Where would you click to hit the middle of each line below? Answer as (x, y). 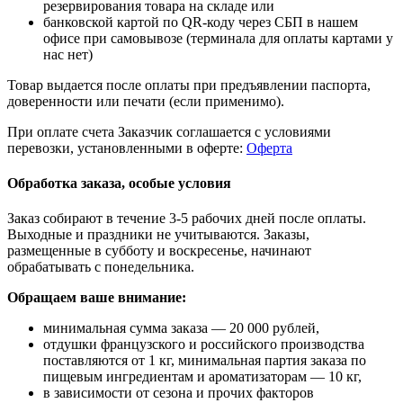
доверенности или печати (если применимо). (146, 101)
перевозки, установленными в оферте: (127, 148)
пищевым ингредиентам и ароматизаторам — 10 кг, (202, 377)
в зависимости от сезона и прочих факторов (179, 393)
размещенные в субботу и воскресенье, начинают (159, 251)
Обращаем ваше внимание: (97, 298)
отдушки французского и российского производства (204, 345)
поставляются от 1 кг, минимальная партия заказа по (205, 361)
